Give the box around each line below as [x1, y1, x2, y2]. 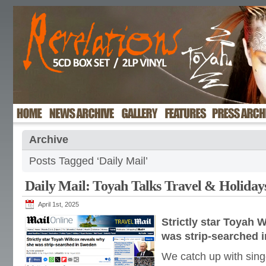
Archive [29, 134, 68, 145]
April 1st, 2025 [38, 201, 79, 208]
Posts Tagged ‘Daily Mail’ [29, 155, 148, 167]
